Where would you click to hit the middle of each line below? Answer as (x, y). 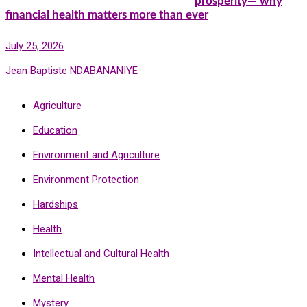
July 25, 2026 (35, 46)
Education (55, 130)
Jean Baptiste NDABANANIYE (72, 70)
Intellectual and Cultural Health (101, 253)
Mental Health (64, 278)
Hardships (56, 204)
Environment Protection (86, 179)
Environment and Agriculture (96, 155)
